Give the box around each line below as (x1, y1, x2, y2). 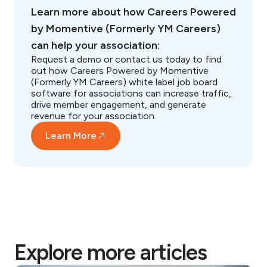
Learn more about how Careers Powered (31, 5, 236, 18)
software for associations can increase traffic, (31, 88, 231, 99)
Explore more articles (14, 240, 207, 265)
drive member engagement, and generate (31, 99, 206, 110)
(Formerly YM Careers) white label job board (31, 76, 218, 88)
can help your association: (31, 39, 160, 52)
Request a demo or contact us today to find (31, 54, 222, 65)
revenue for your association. (31, 110, 156, 122)
